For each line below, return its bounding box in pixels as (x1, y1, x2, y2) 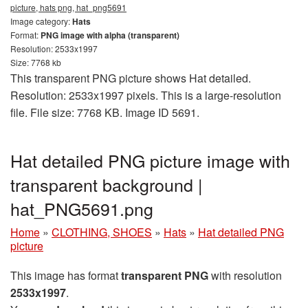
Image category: (10, 15, 72, 27)
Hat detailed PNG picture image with (10, 148, 290, 173)
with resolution (208, 267, 282, 284)
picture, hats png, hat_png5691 (10, 1, 126, 14)
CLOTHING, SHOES (52, 224, 152, 241)
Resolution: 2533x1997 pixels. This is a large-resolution (10, 87, 281, 104)
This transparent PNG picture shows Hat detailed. (10, 70, 251, 87)
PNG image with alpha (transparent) (41, 29, 179, 42)
